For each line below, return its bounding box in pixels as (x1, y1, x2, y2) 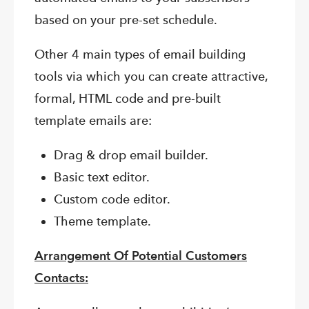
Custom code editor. (54, 192, 170, 207)
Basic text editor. (54, 170, 150, 185)
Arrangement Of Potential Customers (34, 248, 247, 263)
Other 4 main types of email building (34, 47, 246, 62)
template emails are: (34, 113, 152, 128)
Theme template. (54, 214, 151, 229)
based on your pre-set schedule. (34, 12, 217, 28)
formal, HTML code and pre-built (34, 91, 221, 106)
